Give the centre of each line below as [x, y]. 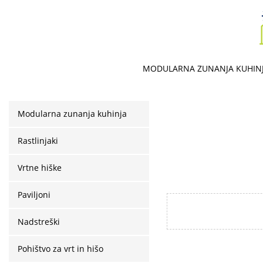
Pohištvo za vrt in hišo [60, 249]
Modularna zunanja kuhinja [72, 114]
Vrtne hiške [40, 168]
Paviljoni [34, 195]
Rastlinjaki [38, 141]
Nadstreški [39, 222]
